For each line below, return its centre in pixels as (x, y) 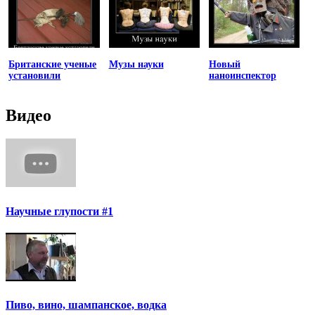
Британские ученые (53, 65)
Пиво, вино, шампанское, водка (86, 305)
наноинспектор (242, 76)
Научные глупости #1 (59, 211)
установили (35, 76)
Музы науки (136, 65)
